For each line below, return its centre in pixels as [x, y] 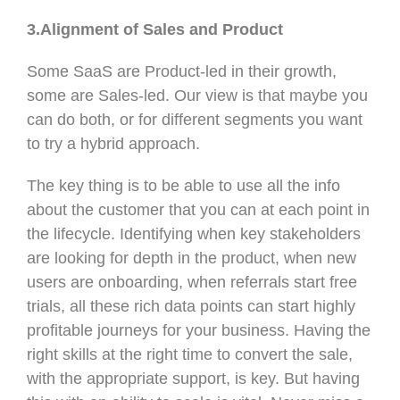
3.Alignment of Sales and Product [155, 29]
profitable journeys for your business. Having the [199, 330]
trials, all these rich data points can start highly [191, 306]
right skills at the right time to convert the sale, [190, 354]
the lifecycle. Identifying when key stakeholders [194, 233]
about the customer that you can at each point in [198, 209]
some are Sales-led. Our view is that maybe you [197, 95]
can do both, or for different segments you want [195, 119]
